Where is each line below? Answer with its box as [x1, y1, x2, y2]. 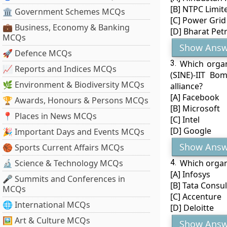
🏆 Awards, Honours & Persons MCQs [3, 95, 148, 106]
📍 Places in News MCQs [3, 110, 97, 122]
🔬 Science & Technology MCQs [3, 158, 123, 169]
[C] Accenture [170, 191, 221, 202]
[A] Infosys [170, 169, 210, 180]
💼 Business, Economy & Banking [3, 22, 130, 33]
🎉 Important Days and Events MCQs [3, 126, 144, 137]
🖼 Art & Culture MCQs [3, 215, 90, 226]
